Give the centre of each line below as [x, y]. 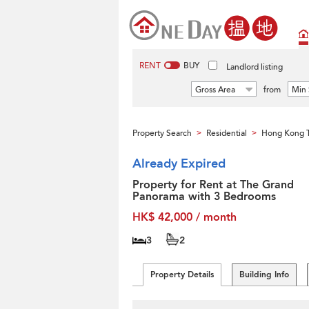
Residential [227, 133]
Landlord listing [255, 67]
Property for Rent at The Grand [213, 185]
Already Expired [179, 164]
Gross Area [215, 90]
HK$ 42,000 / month [185, 217]
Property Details [182, 275]
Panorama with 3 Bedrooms [204, 197]
